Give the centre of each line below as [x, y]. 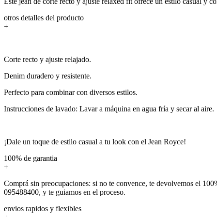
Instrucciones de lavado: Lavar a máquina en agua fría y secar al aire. [109, 108]
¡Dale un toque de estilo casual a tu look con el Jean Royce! [95, 141]
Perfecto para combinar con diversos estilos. [71, 92]
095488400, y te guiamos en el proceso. [65, 192]
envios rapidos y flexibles [43, 208]
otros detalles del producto [44, 17]
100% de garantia [31, 158]
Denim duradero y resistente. [48, 76]
